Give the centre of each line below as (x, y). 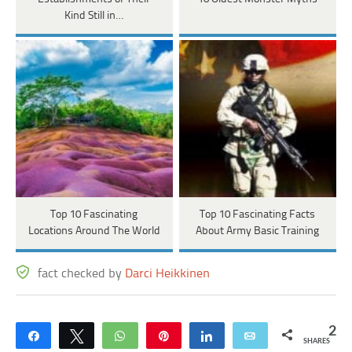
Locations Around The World (94, 231)
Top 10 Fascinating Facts (258, 214)
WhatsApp (162, 335)
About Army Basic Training (258, 231)
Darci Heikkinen (168, 273)
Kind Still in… (94, 16)
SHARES (316, 341)
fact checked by (82, 273)
